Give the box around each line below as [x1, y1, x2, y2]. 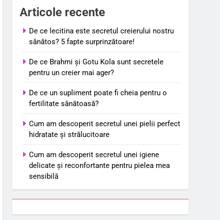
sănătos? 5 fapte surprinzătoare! [29, 37, 135, 46]
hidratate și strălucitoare [29, 130, 110, 139]
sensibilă [29, 171, 59, 181]
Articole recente [20, 5, 106, 19]
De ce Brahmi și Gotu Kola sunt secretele [29, 57, 164, 66]
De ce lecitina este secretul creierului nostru [29, 26, 174, 35]
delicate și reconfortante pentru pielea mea [29, 161, 170, 170]
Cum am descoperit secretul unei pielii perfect [29, 119, 181, 128]
